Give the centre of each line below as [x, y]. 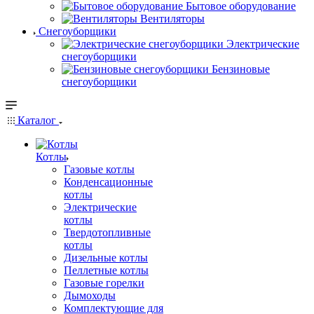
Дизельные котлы [106, 258]
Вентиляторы [172, 19]
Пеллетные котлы [106, 270]
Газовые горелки [104, 283]
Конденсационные [108, 182]
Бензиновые [241, 69]
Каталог [37, 120]
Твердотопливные [107, 232]
